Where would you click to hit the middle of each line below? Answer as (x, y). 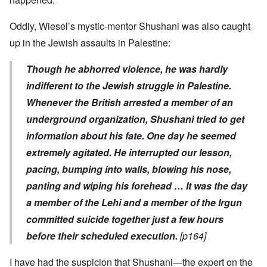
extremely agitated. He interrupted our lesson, (129, 153)
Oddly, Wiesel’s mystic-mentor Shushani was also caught (130, 26)
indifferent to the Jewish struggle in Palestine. (129, 86)
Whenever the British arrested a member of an (130, 103)
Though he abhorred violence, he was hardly (127, 69)
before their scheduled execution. (102, 236)
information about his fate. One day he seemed (131, 136)
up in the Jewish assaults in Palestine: (90, 43)
